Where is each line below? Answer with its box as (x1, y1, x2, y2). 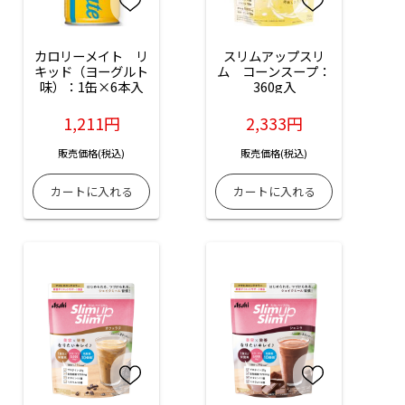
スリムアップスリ (223, 46, 325, 66)
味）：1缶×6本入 (40, 77, 144, 97)
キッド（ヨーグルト (34, 61, 149, 81)
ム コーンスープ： (217, 61, 331, 81)
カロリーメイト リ (34, 46, 149, 66)
